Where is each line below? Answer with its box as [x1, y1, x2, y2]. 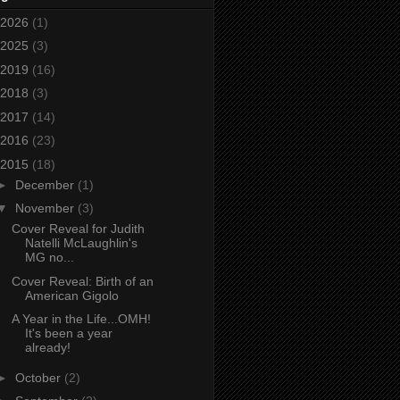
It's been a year [24, 326, 112, 341]
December [14, 177, 78, 192]
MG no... [24, 250, 74, 265]
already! [24, 340, 71, 355]
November [14, 201, 78, 216]
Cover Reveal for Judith [11, 221, 145, 237]
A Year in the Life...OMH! [11, 312, 151, 327]
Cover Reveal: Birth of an [11, 273, 154, 288]
